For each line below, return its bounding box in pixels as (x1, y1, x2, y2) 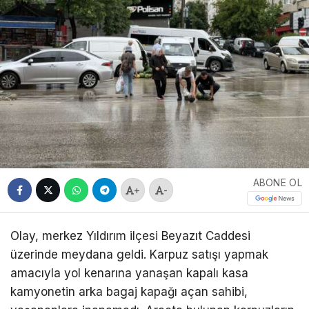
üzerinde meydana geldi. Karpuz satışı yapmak (10, 247, 268, 261)
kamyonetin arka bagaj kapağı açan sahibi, (10, 284, 248, 299)
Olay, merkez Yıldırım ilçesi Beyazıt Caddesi (10, 228, 250, 243)
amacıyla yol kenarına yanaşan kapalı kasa (10, 266, 248, 280)
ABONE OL (252, 177, 302, 189)
